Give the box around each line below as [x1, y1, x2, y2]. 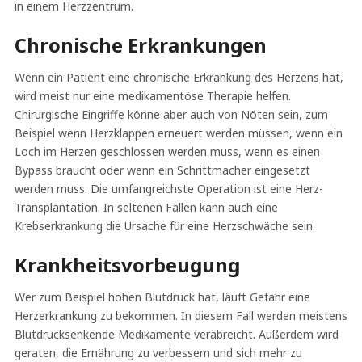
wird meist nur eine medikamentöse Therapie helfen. [14, 87, 291, 103]
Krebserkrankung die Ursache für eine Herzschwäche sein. [14, 217, 315, 234]
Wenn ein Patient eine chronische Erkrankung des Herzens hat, [14, 69, 343, 85]
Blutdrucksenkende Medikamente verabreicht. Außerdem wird [14, 326, 339, 342]
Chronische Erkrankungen [14, 31, 267, 58]
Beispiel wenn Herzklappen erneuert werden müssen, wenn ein [14, 124, 343, 141]
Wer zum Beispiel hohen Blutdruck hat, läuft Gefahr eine [14, 288, 310, 305]
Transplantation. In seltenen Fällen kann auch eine [14, 199, 278, 215]
